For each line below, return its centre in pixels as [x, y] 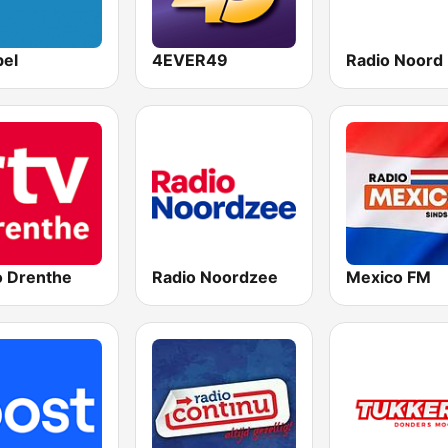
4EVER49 [190, 59]
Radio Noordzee [215, 276]
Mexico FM [388, 276]
